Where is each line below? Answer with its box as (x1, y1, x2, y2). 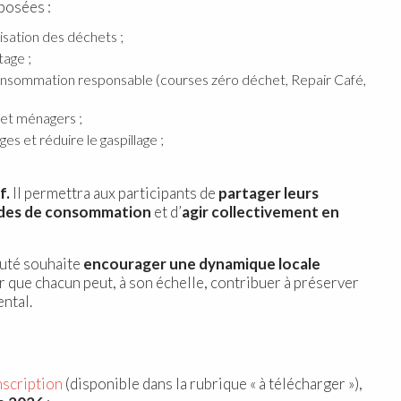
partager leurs (216, 183, 319, 202)
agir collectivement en (182, 201, 339, 221)
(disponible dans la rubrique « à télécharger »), (63, 373, 363, 393)
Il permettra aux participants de (10, 183, 216, 202)
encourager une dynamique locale (83, 253, 320, 273)
